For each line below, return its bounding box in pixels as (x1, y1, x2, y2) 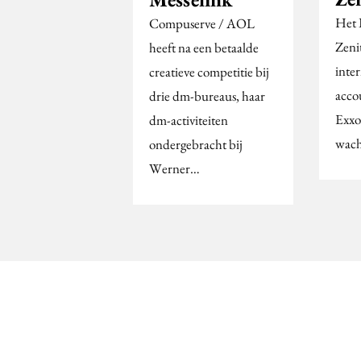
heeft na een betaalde (149, 39, 259, 57)
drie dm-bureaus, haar (149, 87, 265, 106)
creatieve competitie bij (149, 63, 269, 81)
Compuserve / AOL (149, 15, 255, 33)
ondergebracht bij (149, 135, 243, 154)
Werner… (149, 160, 200, 178)
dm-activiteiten (149, 111, 228, 130)
